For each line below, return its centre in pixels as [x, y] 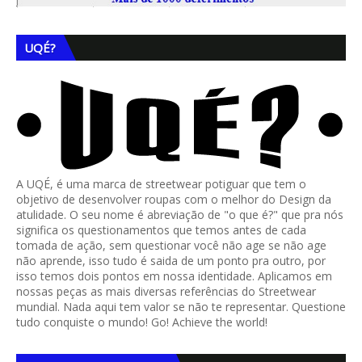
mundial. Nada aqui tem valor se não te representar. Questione [181, 307]
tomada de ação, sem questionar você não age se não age [171, 245]
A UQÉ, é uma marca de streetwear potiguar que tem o [161, 184]
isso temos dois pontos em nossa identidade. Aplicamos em [174, 276]
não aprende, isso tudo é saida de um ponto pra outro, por [171, 261]
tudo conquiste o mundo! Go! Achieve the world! [142, 322]
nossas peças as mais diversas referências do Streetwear [166, 291]
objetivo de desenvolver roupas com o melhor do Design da [174, 199]
